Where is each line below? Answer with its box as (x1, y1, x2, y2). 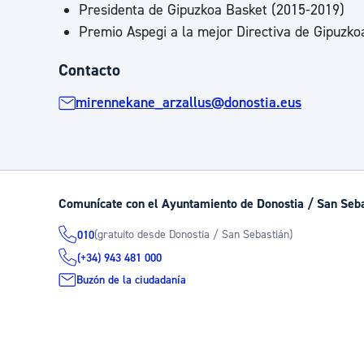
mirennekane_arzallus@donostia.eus (76, 93, 301, 112)
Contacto (58, 60, 120, 80)
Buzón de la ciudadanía (76, 272, 186, 288)
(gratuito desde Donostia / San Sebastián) (94, 227, 292, 242)
